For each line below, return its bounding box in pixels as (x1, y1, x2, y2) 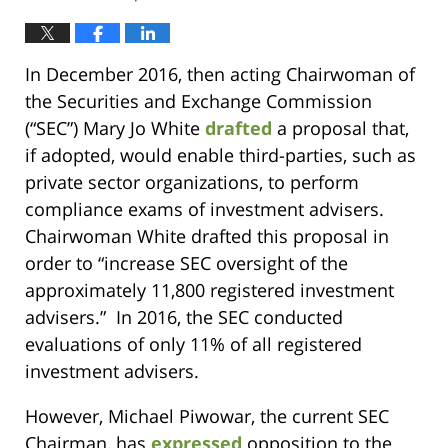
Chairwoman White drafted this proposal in (25, 224, 389, 249)
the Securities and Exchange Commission (25, 89, 372, 114)
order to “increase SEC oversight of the (25, 251, 348, 276)
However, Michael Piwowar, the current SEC (25, 404, 389, 429)
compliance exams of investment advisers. (25, 197, 389, 222)
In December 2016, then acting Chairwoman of (25, 62, 415, 87)
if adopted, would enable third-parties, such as (25, 143, 416, 168)
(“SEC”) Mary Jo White (25, 116, 205, 141)
